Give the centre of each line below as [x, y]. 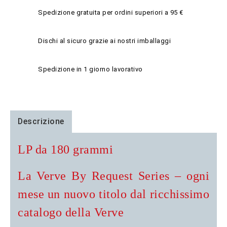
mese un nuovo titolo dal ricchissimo [113, 194]
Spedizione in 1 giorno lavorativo [90, 69]
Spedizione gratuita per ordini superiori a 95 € [111, 12]
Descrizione [41, 121]
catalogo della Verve [71, 212]
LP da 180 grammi [65, 149]
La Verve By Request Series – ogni [113, 176]
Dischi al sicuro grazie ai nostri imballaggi [104, 41]
